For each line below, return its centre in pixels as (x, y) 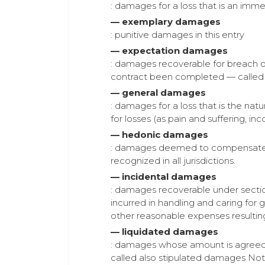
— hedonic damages (159, 135)
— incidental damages (164, 177)
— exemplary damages (166, 22)
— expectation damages (169, 51)
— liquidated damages (164, 232)
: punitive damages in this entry (177, 35)
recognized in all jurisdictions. (173, 161)
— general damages (158, 93)
